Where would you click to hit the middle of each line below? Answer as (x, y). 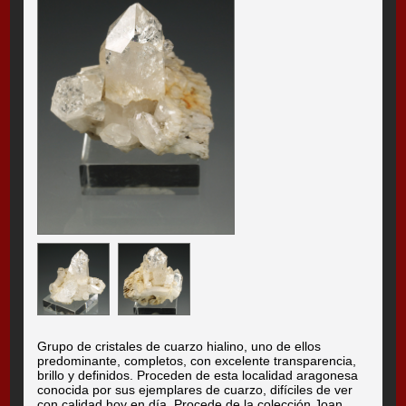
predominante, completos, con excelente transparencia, (197, 360)
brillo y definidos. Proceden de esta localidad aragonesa (198, 375)
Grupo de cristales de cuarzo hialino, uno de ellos (179, 346)
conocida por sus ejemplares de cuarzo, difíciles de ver (195, 389)
